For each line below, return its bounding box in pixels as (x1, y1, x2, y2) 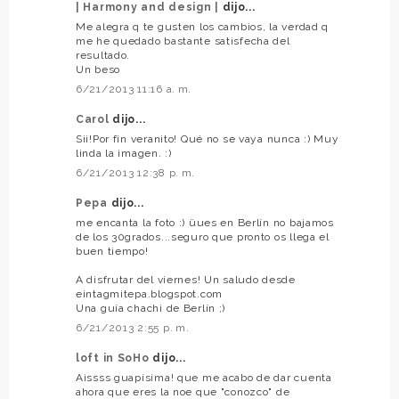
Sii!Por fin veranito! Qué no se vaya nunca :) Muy (76, 133, 339, 146)
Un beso (76, 63, 121, 77)
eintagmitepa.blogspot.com (76, 288, 224, 301)
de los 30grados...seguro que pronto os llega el (76, 231, 330, 244)
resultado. (76, 49, 131, 62)
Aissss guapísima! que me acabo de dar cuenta (76, 371, 332, 385)
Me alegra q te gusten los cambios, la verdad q (76, 20, 330, 34)
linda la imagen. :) (76, 147, 172, 160)
